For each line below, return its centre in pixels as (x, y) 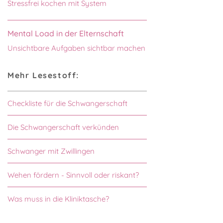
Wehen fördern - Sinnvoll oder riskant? (73, 175)
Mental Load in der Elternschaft (66, 33)
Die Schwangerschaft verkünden (63, 127)
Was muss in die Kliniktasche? (58, 199)
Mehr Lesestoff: (43, 75)
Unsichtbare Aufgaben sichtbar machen (76, 48)
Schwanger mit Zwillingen (51, 151)
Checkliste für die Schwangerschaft (67, 103)
